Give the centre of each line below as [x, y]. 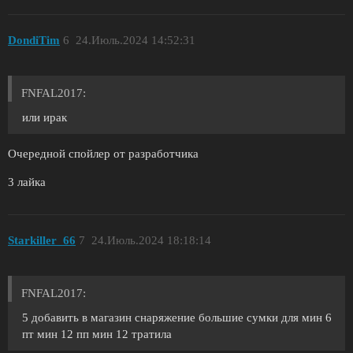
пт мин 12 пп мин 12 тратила [97, 334]
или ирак [45, 117]
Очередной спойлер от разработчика [103, 153]
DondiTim [34, 41]
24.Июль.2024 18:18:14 [151, 241]
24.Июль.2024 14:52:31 [135, 41]
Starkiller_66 [42, 241]
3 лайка [27, 182]
